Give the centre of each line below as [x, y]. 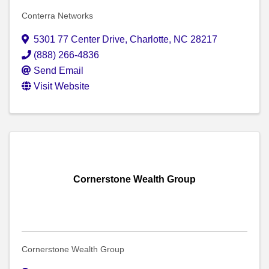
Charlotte [149, 40]
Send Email [59, 71]
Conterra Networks [57, 16]
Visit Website [62, 86]
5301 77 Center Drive [79, 40]
